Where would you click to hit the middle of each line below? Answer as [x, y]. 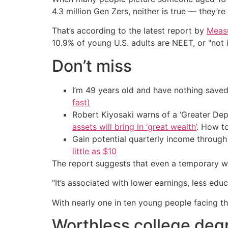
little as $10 [94, 151]
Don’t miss [92, 66]
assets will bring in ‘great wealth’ [134, 126]
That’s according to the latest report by [129, 31]
